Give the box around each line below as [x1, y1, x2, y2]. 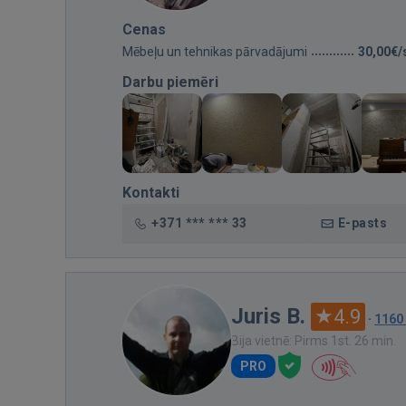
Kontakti [122, 183, 179, 201]
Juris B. [231, 303, 305, 329]
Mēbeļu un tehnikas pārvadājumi [122, 43, 307, 59]
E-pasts [338, 215, 388, 230]
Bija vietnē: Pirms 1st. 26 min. [231, 333, 396, 348]
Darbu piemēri [122, 72, 218, 91]
